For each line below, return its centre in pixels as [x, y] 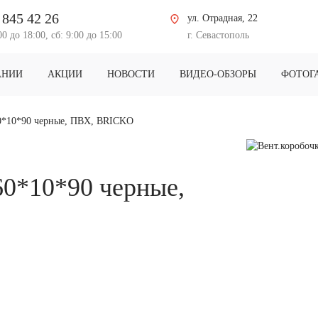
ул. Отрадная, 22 [223, 18]
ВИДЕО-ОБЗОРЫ [218, 74]
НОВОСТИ [131, 74]
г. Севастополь [218, 35]
